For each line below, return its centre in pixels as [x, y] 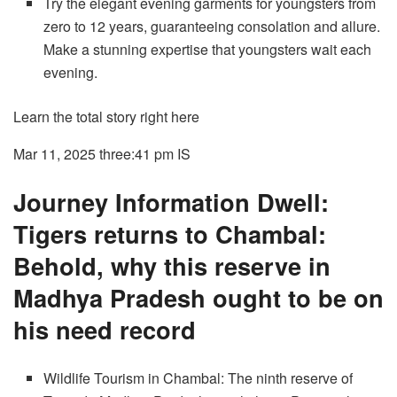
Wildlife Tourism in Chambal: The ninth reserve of [198, 378]
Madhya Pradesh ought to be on [198, 297]
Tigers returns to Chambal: [170, 233]
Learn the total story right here [106, 117]
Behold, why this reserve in [172, 265]
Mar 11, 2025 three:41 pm [93, 154]
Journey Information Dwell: [171, 201]
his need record [105, 329]
